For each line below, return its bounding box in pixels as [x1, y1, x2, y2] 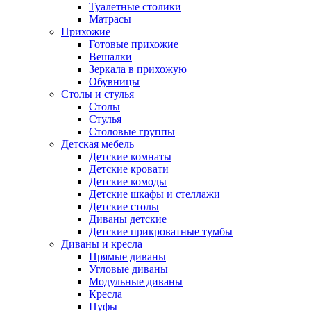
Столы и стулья [61, 87, 134, 100]
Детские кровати [89, 162, 169, 175]
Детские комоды [89, 175, 167, 187]
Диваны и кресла [61, 237, 142, 250]
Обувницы [89, 75, 140, 87]
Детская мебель [61, 137, 134, 150]
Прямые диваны [89, 250, 166, 262]
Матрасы [89, 12, 131, 25]
